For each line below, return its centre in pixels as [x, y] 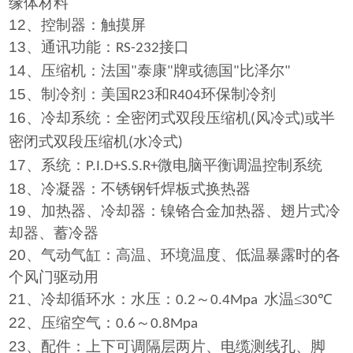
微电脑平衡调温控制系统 [240, 165]
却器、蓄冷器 [54, 233]
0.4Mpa [238, 301]
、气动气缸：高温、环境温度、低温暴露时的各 [184, 255]
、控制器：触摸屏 [86, 25]
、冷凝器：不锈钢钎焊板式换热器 [139, 189]
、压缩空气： [71, 323]
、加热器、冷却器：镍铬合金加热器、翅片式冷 [184, 211]
